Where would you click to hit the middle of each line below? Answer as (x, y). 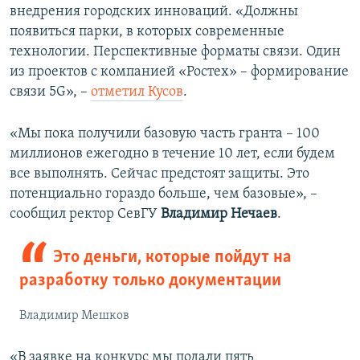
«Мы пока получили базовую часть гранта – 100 (165, 134)
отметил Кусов (137, 92)
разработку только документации (150, 281)
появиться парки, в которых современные (147, 32)
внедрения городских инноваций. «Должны (154, 12)
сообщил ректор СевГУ (85, 215)
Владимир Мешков (74, 316)
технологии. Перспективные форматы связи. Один (175, 52)
